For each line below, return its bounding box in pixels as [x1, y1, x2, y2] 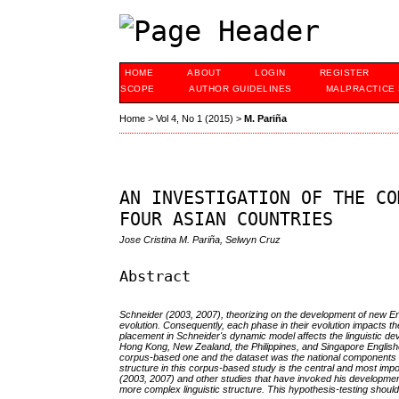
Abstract [119, 266, 191, 285]
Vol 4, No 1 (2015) [156, 113, 234, 125]
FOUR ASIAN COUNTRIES [119, 208, 334, 231]
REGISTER [319, 68, 370, 77]
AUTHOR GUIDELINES [189, 84, 292, 94]
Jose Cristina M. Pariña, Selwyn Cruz [119, 234, 281, 246]
